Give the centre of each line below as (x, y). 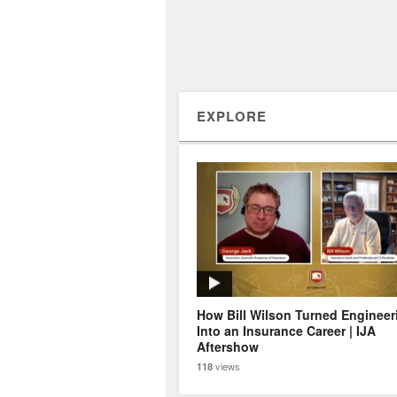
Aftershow (228, 346)
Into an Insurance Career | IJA (286, 330)
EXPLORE (232, 116)
